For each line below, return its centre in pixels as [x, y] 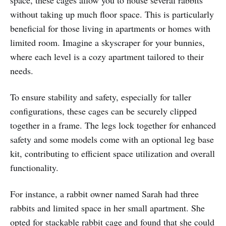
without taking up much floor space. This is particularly [112, 14]
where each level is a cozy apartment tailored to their [107, 56]
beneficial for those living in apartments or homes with [110, 28]
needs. [22, 70]
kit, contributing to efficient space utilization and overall [112, 153]
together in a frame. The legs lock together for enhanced [113, 125]
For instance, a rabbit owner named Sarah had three [104, 193]
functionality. [34, 167]
